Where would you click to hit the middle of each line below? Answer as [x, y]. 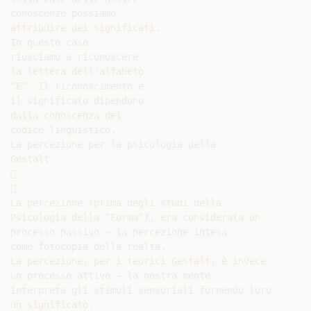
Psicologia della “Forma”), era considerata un [135, 217]
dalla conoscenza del [66, 115]
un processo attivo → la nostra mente [110, 276]
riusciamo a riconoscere [74, 57]
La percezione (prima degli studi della [116, 203]
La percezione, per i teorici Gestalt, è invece [138, 261]
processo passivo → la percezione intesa [119, 232]
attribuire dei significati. [85, 28]
